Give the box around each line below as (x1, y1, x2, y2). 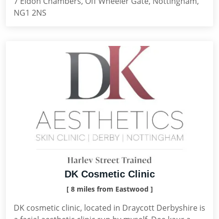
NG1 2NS (14, 7, 46, 18)
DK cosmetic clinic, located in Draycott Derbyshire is (14, 202, 205, 213)
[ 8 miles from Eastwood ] (66, 184, 153, 194)
